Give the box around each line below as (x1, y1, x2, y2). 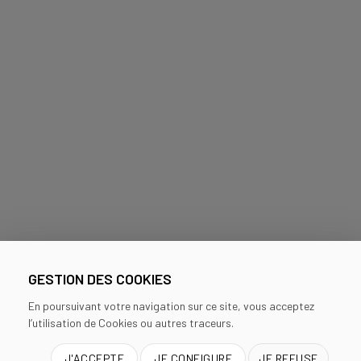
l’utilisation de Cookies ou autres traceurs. (27, 316, 234, 330)
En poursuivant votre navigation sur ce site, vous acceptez (27, 299, 314, 313)
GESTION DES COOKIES (27, 270, 172, 288)
